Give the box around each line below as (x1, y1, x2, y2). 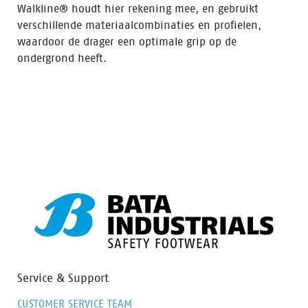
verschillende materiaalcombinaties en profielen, (17, 19, 261, 32)
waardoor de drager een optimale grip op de (17, 35, 236, 48)
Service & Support (17, 271, 109, 285)
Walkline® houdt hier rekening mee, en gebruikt (17, 2, 258, 15)
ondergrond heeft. (17, 52, 107, 65)
